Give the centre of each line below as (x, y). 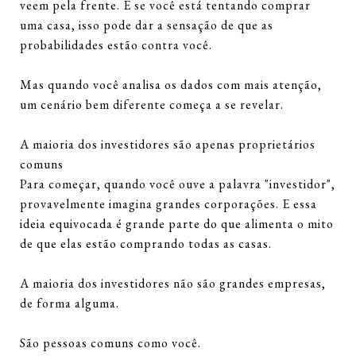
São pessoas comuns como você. (110, 343)
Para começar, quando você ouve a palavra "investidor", (178, 184)
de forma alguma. (70, 303)
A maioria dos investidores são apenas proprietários (168, 144)
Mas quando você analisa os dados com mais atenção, (171, 85)
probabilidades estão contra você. (116, 45)
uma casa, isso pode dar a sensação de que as (147, 25)
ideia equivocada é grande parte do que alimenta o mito (177, 224)
